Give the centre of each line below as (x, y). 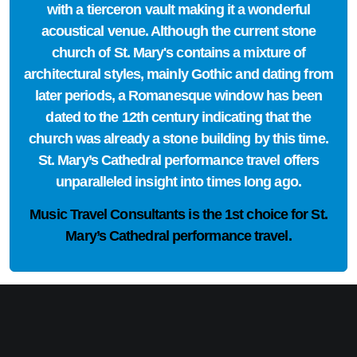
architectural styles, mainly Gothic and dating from (178, 74)
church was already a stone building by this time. (178, 139)
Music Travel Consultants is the (127, 214)
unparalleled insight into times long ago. (178, 182)
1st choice (257, 214)
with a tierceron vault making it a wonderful (178, 10)
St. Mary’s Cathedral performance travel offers (178, 160)
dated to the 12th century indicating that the (178, 117)
